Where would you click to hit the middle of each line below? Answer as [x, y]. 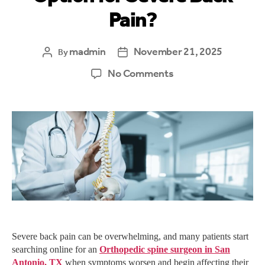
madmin [88, 52]
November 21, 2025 [178, 52]
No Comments [141, 74]
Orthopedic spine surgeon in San [165, 250]
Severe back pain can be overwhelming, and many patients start [130, 237]
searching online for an [56, 250]
